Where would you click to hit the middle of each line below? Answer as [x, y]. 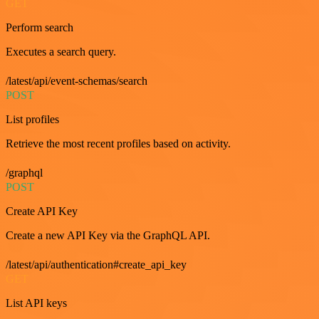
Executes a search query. [61, 52]
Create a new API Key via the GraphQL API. [108, 236]
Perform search [40, 28]
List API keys [36, 303]
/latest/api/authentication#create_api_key [96, 265]
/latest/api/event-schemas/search [77, 81]
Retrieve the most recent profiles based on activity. [118, 144]
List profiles [32, 120]
